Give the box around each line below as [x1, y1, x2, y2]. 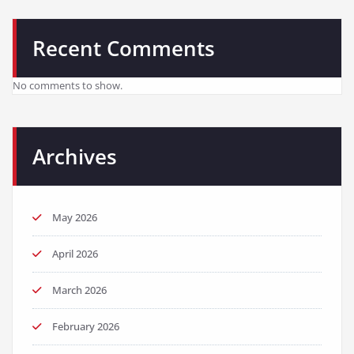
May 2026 [52, 210, 97, 225]
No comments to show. [13, 78, 122, 93]
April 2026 [52, 247, 98, 262]
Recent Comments [32, 34, 215, 63]
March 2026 [52, 283, 107, 298]
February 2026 [52, 319, 119, 334]
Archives [32, 142, 117, 171]
